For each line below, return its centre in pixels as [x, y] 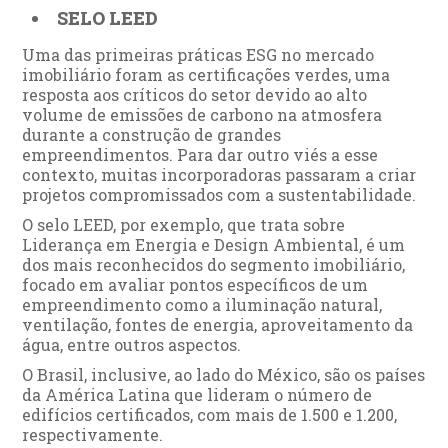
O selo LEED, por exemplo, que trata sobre [184, 224]
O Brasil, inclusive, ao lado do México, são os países [224, 374]
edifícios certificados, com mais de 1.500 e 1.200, [210, 414]
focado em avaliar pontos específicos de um [195, 284]
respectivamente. [95, 434]
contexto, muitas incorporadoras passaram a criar [219, 174]
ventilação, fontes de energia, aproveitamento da [218, 324]
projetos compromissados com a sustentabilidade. [219, 194]
